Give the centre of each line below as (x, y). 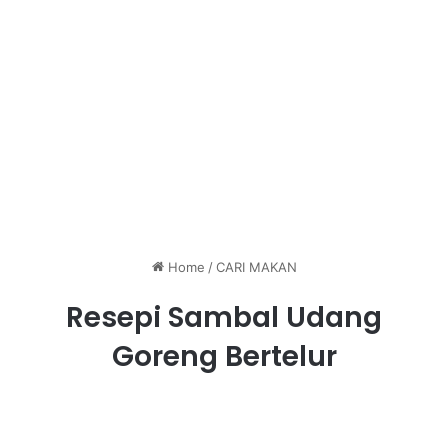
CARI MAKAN (256, 267)
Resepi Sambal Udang (224, 318)
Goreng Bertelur (224, 357)
